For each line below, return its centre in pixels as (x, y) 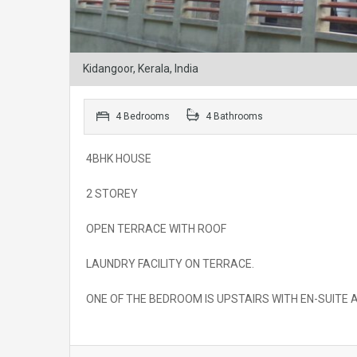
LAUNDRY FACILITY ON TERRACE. (170, 263)
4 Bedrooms (141, 116)
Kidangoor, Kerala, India (141, 68)
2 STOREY (112, 193)
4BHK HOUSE (119, 158)
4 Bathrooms (233, 116)
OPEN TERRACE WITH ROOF (156, 228)
